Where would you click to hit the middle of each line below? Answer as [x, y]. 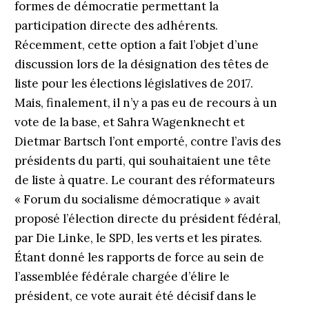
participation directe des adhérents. [116, 26]
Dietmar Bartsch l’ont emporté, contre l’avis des [147, 141]
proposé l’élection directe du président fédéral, [147, 219]
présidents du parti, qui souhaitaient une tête [142, 161]
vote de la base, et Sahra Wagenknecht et [129, 122]
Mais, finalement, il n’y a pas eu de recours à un [146, 103]
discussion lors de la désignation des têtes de [141, 64]
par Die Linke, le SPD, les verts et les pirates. [138, 238]
